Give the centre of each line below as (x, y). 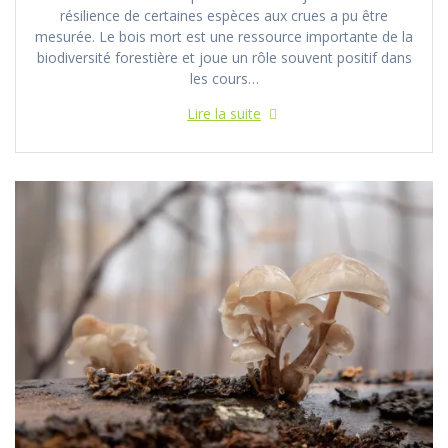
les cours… (224, 78)
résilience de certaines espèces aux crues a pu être (224, 15)
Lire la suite (224, 113)
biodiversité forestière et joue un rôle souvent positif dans (224, 57)
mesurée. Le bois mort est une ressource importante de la (224, 36)
